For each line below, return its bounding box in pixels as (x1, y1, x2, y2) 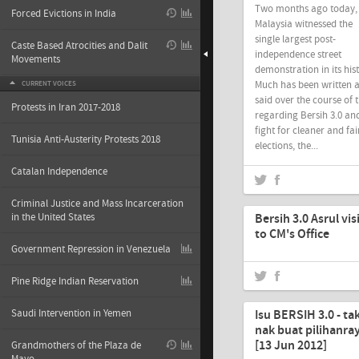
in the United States (11, 211, 95, 224)
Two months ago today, (255, 2, 357, 15)
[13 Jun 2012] (255, 337, 327, 354)
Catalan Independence (11, 165, 107, 178)
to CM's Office (255, 226, 329, 243)
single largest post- (255, 32, 336, 46)
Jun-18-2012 (272, 188, 321, 201)
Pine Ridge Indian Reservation (11, 275, 139, 288)
